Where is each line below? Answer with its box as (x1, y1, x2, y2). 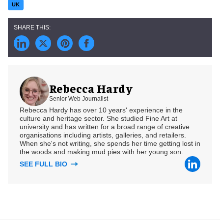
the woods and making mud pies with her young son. (20, 148, 183, 156)
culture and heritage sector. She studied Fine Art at (20, 114, 177, 123)
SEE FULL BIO (20, 160, 69, 168)
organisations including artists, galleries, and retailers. (20, 131, 186, 139)
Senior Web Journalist (49, 95, 108, 102)
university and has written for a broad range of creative (20, 123, 190, 131)
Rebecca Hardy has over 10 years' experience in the (20, 106, 183, 114)
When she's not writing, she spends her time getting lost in (20, 139, 200, 148)
